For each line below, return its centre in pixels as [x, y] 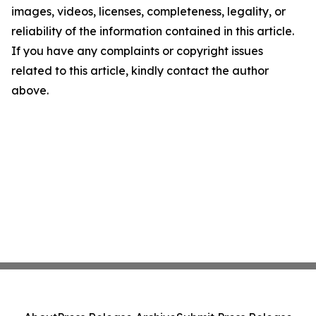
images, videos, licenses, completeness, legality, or [148, 12]
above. [30, 91]
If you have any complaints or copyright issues [137, 51]
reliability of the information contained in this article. [153, 31]
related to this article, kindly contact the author [140, 71]
